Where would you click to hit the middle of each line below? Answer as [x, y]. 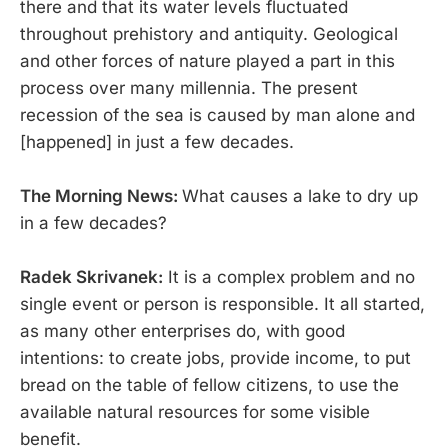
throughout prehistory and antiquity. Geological [209, 33]
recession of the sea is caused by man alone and [217, 114]
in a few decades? [96, 222]
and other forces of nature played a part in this [207, 60]
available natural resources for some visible [195, 411]
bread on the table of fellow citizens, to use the [209, 384]
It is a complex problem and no [289, 276]
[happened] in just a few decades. [157, 141]
